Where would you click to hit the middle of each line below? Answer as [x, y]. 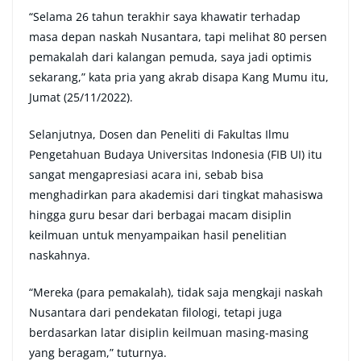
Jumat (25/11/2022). [81, 98]
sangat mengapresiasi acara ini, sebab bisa [146, 175]
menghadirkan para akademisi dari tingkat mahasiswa [176, 195]
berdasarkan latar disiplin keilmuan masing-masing [169, 333]
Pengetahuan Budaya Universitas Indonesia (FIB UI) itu [176, 155]
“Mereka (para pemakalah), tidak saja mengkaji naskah [176, 293]
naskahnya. [60, 255]
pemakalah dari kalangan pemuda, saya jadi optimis [170, 57]
